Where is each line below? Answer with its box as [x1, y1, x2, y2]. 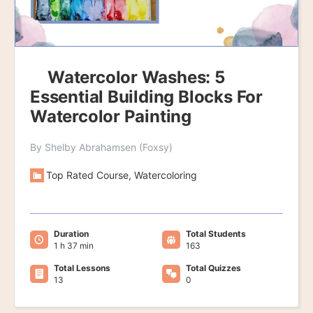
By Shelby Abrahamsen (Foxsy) [30, 141, 173, 154]
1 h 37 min [54, 240, 94, 252]
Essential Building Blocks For [30, 87, 263, 108]
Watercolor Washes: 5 [48, 67, 225, 88]
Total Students [185, 228, 246, 240]
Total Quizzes [185, 263, 241, 274]
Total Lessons [54, 263, 110, 274]
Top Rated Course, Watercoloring [46, 169, 197, 182]
